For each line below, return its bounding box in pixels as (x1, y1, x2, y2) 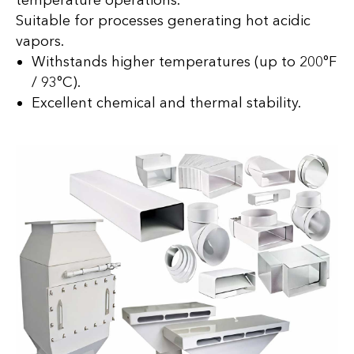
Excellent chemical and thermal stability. (32, 94, 301, 112)
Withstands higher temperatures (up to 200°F (32, 53, 337, 71)
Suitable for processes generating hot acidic (16, 12, 311, 30)
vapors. (16, 32, 64, 51)
